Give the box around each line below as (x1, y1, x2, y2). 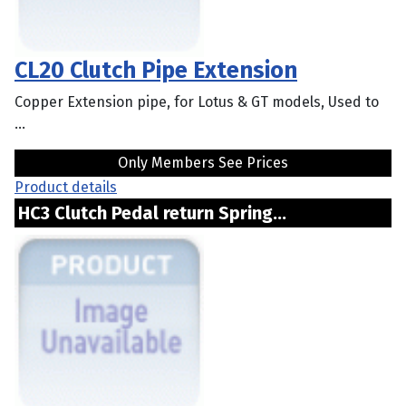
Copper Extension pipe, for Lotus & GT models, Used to (14, 92, 379, 111)
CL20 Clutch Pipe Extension (14, 55, 297, 84)
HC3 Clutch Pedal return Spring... (18, 201, 363, 224)
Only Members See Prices (118, 153, 288, 171)
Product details (14, 178, 117, 196)
